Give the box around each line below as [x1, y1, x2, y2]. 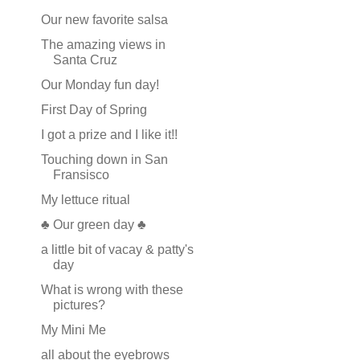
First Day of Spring [40, 103, 147, 117]
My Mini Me [40, 323, 106, 337]
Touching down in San [40, 153, 168, 166]
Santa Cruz [52, 53, 117, 67]
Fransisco [52, 168, 109, 182]
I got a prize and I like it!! [40, 128, 178, 141]
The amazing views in [40, 38, 166, 51]
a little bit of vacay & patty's [40, 243, 194, 256]
